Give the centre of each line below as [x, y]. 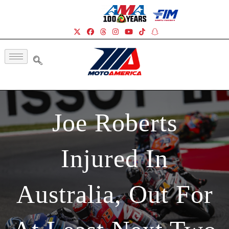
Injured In [114, 158]
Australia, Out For [114, 194]
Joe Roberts [114, 122]
